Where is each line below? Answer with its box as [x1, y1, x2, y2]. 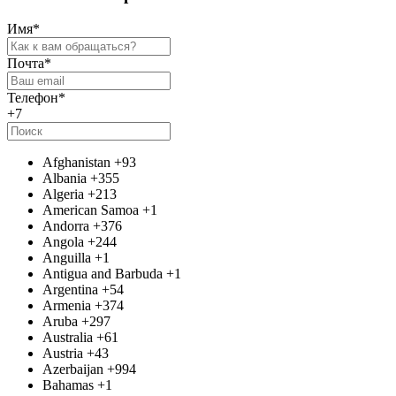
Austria [42, 346, 83, 361]
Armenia [42, 298, 91, 313]
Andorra [42, 218, 89, 233]
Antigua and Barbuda [42, 266, 163, 281]
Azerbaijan [42, 362, 103, 377]
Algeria [42, 187, 84, 202]
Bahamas [42, 377, 94, 392]
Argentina [42, 282, 98, 297]
